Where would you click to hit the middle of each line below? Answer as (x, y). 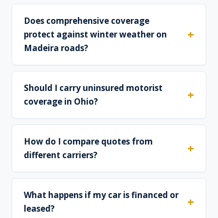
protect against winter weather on (95, 35)
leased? (39, 209)
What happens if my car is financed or (101, 195)
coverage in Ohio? (61, 102)
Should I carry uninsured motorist (93, 88)
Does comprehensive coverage (87, 21)
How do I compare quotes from (88, 142)
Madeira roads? (56, 48)
